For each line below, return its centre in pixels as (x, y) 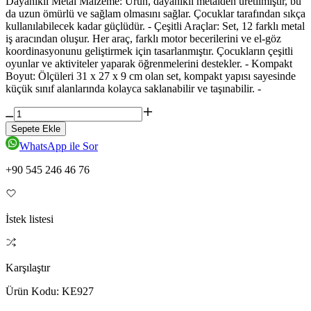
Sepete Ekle (36, 129)
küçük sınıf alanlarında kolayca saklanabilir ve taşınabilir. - (133, 89)
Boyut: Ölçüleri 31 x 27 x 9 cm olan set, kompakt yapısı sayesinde (151, 76)
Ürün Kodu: (34, 292)
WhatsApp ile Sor (59, 146)
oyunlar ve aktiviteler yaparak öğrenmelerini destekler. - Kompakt (149, 64)
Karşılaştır (28, 268)
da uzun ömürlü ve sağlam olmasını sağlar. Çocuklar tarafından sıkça (155, 14)
